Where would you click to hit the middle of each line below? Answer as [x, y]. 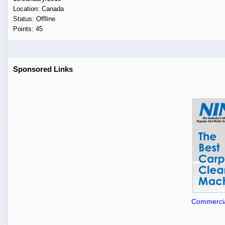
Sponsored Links [43, 69]
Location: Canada [38, 9]
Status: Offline [34, 19]
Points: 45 [28, 29]
